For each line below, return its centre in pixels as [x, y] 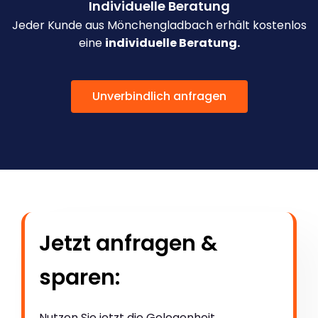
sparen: [79, 278]
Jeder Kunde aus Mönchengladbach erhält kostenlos [159, 26]
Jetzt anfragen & [128, 244]
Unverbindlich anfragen [159, 97]
